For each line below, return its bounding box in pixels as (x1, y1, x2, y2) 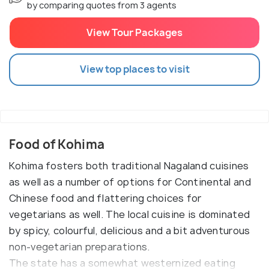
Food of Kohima (9, 136, 105, 153)
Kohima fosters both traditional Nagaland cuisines (9, 159, 249, 172)
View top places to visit (79, 62, 190, 76)
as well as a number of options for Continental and (9, 175, 251, 189)
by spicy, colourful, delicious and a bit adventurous (9, 223, 250, 237)
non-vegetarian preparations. (9, 240, 150, 253)
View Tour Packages (86, 25, 183, 39)
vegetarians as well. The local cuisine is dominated (9, 207, 250, 221)
